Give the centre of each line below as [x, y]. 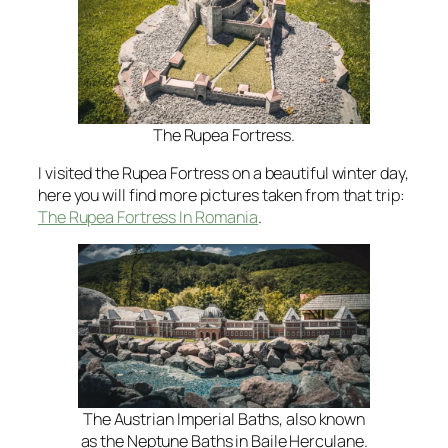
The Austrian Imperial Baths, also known [224, 419]
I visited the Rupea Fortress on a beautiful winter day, [223, 172]
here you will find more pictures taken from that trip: [221, 194]
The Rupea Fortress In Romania [148, 216]
